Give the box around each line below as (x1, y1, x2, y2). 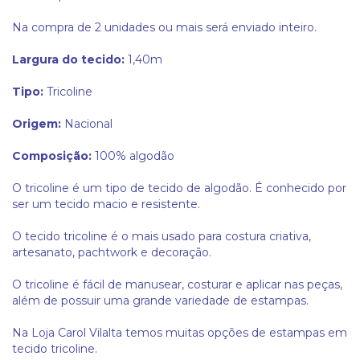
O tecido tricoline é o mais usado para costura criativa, (12, 229, 311, 244)
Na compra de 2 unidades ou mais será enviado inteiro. (12, 20, 317, 35)
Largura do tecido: (12, 52, 125, 67)
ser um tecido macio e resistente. (12, 197, 200, 212)
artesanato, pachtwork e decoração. (12, 245, 211, 260)
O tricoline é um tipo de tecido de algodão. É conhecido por (12, 181, 346, 196)
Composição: (12, 149, 95, 164)
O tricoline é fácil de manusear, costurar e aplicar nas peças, (12, 277, 342, 292)
